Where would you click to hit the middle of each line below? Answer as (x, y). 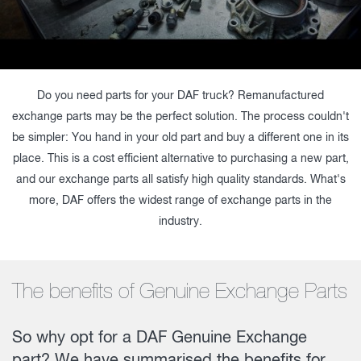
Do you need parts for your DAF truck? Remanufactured (180, 96)
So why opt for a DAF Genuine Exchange (160, 338)
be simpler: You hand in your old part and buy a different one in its (180, 138)
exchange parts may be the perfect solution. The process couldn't (180, 117)
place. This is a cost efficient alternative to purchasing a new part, (180, 159)
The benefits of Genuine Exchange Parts (180, 292)
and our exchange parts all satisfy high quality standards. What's (180, 180)
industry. (180, 222)
